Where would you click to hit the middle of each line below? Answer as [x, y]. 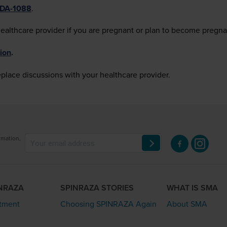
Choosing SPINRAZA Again [109, 204]
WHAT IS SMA [192, 188]
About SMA [187, 204]
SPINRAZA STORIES [97, 188]
